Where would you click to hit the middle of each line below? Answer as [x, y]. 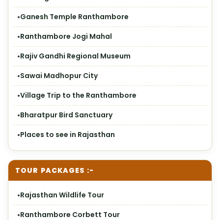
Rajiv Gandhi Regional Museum [75, 56]
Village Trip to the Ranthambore [78, 95]
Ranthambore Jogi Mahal [66, 36]
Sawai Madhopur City [59, 76]
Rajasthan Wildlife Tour [62, 195]
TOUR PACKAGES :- [55, 170]
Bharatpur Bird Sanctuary [66, 115]
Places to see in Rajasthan [68, 135]
